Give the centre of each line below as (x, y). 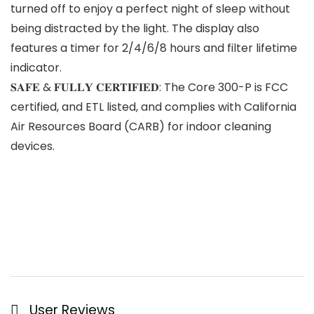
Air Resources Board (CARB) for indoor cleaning (141, 127)
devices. (33, 146)
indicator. (36, 68)
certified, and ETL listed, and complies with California (153, 107)
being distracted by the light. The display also (135, 29)
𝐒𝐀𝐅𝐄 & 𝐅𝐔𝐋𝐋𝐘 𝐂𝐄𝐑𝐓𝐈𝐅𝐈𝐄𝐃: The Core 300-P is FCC (149, 88)
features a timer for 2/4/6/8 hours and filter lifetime (154, 48)
